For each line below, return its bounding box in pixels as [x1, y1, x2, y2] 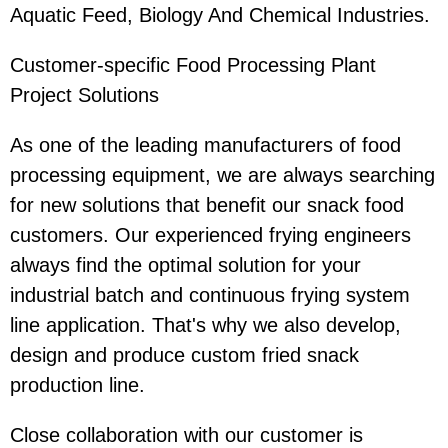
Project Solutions [10, 84, 159, 107]
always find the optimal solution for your [10, 254, 361, 277]
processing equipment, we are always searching [10, 164, 435, 187]
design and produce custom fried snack [10, 344, 359, 367]
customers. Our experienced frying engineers [10, 224, 411, 247]
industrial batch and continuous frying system [10, 284, 410, 307]
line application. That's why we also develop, [10, 314, 401, 337]
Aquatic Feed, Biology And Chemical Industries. [10, 4, 430, 27]
